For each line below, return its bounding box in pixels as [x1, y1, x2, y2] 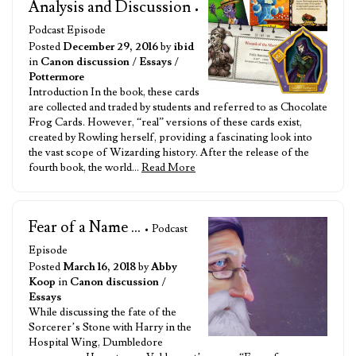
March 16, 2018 [63, 260, 136, 274]
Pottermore [29, 70, 84, 84]
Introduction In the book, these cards [29, 85, 199, 99]
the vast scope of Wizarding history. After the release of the [29, 145, 309, 160]
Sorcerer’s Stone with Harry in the [29, 320, 192, 335]
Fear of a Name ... [29, 217, 141, 238]
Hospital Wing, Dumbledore [29, 335, 163, 350]
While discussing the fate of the [29, 305, 176, 319]
